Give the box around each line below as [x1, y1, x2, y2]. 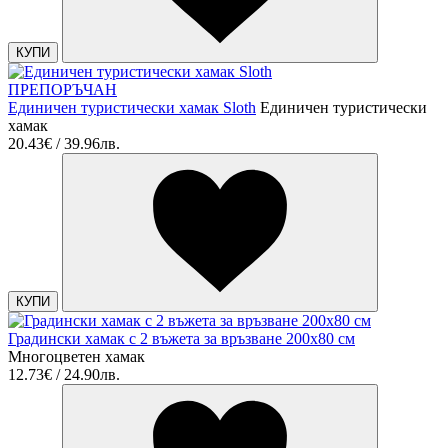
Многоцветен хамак [8, 347, 145, 365]
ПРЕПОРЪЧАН [8, 80, 117, 98]
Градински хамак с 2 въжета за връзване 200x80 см [8, 329, 355, 347]
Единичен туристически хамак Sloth [8, 98, 256, 116]
